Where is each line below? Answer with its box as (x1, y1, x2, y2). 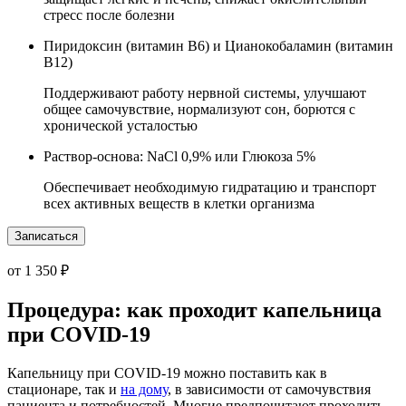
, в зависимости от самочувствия (168, 382, 371, 397)
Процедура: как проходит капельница (7, 298, 382, 323)
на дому (121, 382, 168, 397)
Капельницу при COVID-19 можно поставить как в (7, 365, 327, 381)
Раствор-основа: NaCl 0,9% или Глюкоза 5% (43, 149, 315, 165)
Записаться (14, 229, 78, 244)
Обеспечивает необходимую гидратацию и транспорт (43, 179, 376, 196)
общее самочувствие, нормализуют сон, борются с (43, 101, 355, 118)
